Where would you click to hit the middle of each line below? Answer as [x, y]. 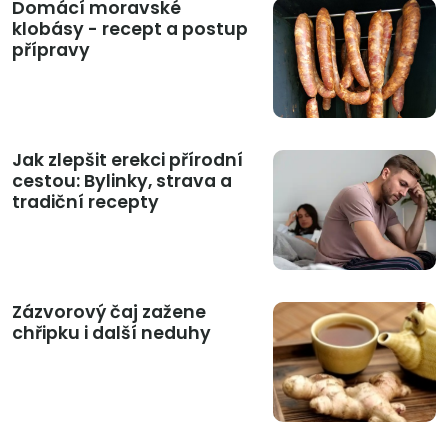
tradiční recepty [85, 202]
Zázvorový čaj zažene [109, 312]
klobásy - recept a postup [130, 29]
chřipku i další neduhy [111, 333]
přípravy [51, 50]
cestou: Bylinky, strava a [122, 181]
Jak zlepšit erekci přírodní [127, 160]
